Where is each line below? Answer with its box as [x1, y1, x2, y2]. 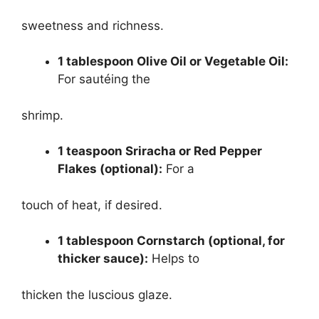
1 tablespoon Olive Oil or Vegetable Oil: [58, 54, 288, 69]
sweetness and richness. [21, 18, 164, 33]
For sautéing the [58, 72, 150, 87]
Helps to [148, 251, 199, 266]
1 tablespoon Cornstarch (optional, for [58, 234, 285, 249]
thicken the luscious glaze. [21, 287, 172, 302]
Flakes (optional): [58, 162, 162, 177]
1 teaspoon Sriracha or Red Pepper [58, 144, 262, 159]
